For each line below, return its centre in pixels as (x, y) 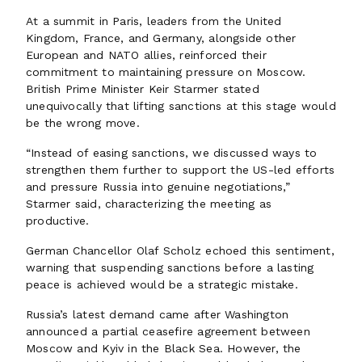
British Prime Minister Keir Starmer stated (143, 89)
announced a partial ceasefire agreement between (168, 331)
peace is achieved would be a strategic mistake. (162, 284)
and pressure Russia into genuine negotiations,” (158, 187)
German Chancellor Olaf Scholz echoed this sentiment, (180, 250)
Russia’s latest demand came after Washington (158, 314)
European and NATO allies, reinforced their (146, 55)
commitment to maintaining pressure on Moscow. (166, 72)
